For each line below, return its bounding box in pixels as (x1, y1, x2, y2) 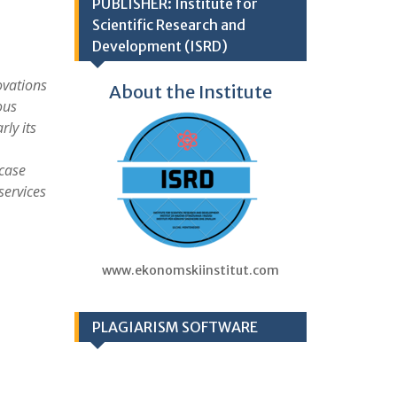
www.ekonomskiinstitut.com (101, 262, 279, 278)
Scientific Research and (91, 16, 245, 34)
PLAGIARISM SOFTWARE (91, 318, 258, 336)
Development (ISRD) (91, 37, 228, 55)
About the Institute (108, 81, 272, 103)
